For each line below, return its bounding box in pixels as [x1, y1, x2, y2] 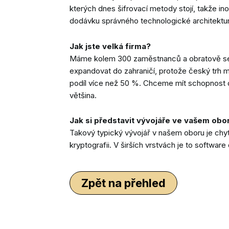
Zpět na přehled [81, 176, 166, 190]
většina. [70, 90, 97, 100]
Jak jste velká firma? [70, 41, 151, 51]
